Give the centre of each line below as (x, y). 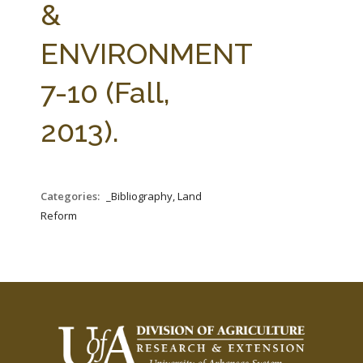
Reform (59, 216)
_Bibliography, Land (154, 196)
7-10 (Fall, (105, 92)
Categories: (71, 196)
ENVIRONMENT (146, 53)
